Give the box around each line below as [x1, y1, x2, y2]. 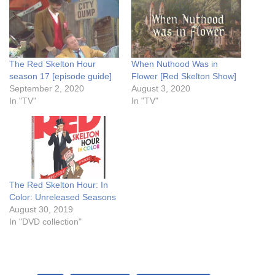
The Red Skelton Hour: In [9, 180, 108, 190]
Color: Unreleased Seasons [9, 192, 116, 203]
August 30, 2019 [9, 204, 73, 215]
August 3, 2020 [131, 83, 190, 93]
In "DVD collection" [9, 217, 82, 227]
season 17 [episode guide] [9, 71, 112, 81]
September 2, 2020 [9, 83, 84, 93]
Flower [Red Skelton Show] [131, 71, 236, 81]
